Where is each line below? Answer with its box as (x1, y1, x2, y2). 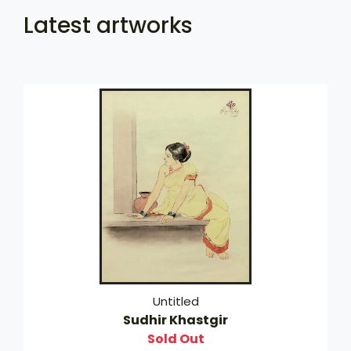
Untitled (152, 292, 199, 309)
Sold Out (147, 329, 204, 348)
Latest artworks (24, 9, 193, 41)
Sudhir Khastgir (123, 310, 228, 329)
